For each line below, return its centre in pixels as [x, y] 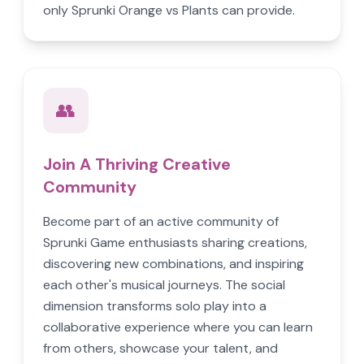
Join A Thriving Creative [137, 164]
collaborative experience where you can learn [178, 327]
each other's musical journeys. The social [164, 285]
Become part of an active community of [161, 221]
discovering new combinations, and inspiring [173, 264]
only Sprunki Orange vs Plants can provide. [169, 10]
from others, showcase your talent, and [160, 348]
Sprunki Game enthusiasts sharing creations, [175, 243]
